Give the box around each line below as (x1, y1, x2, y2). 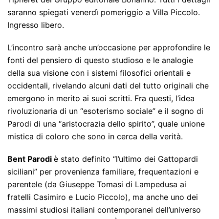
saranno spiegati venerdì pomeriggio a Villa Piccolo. (7, 7, 200, 18)
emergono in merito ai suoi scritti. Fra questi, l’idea (7, 93, 195, 104)
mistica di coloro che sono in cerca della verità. (7, 131, 183, 142)
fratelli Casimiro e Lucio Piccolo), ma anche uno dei (7, 192, 198, 202)
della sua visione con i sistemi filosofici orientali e (7, 68, 191, 78)
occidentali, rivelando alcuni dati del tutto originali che (7, 81, 209, 91)
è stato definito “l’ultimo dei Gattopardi (54, 154, 198, 164)
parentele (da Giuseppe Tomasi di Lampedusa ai (7, 179, 186, 190)
